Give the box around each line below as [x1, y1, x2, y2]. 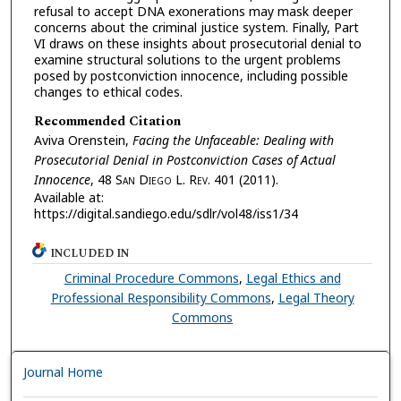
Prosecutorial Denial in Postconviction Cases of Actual [33, 150, 336, 168]
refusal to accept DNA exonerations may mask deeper [33, 3, 353, 21]
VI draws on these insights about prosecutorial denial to [33, 35, 362, 53]
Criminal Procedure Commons [64, 269, 239, 286]
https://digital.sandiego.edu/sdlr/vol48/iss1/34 [33, 204, 298, 222]
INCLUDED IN [50, 244, 130, 262]
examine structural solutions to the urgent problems [33, 51, 341, 69]
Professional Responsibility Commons [50, 288, 271, 306]
